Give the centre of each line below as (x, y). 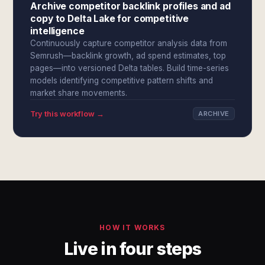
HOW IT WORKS (132, 227)
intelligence (57, 31)
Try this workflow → (67, 114)
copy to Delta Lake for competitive (110, 19)
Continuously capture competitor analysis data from (129, 43)
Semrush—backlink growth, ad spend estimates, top (128, 56)
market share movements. (79, 93)
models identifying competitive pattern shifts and (122, 80)
